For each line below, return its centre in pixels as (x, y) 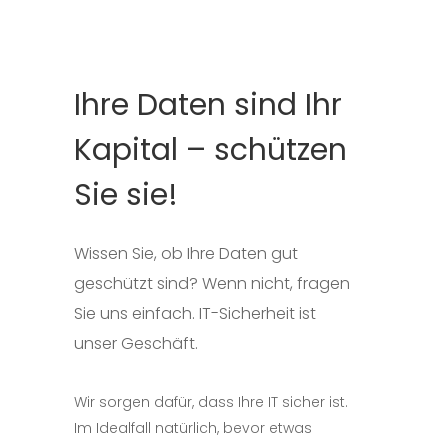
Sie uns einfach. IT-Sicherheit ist (195, 313)
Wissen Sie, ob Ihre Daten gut (186, 253)
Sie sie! (126, 195)
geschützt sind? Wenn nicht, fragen (212, 283)
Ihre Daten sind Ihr (208, 105)
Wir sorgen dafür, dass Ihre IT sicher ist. (211, 402)
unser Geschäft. (136, 343)
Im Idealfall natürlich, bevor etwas (193, 428)
